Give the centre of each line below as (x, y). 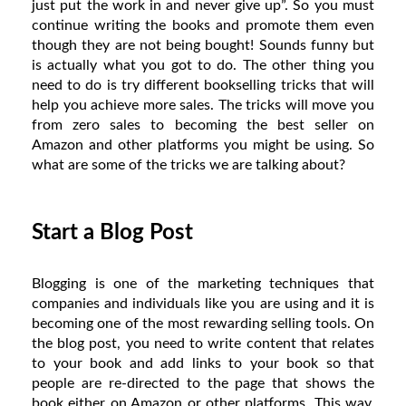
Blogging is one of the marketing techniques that (203, 283)
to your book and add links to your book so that (203, 363)
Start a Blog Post (112, 232)
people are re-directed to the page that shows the (203, 383)
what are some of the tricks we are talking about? (188, 164)
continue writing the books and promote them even (203, 25)
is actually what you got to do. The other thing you (203, 65)
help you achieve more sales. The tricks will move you (203, 105)
